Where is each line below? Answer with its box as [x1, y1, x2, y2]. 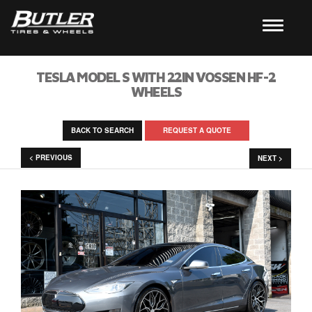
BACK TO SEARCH [71, 125, 134, 135]
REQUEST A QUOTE [163, 125, 231, 135]
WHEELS [131, 84, 181, 100]
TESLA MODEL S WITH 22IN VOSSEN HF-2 [36, 69, 276, 85]
